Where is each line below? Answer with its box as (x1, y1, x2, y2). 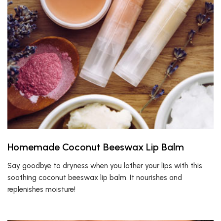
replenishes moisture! (7, 185, 75, 194)
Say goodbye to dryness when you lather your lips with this (7, 161, 202, 170)
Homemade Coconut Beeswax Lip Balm (7, 141, 184, 153)
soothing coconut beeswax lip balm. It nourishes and (7, 173, 182, 182)
